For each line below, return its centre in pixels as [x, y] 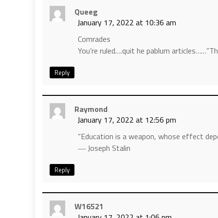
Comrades [94, 39]
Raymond [91, 109]
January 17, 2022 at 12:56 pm [127, 119]
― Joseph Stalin [104, 148]
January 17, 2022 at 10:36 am [127, 22]
